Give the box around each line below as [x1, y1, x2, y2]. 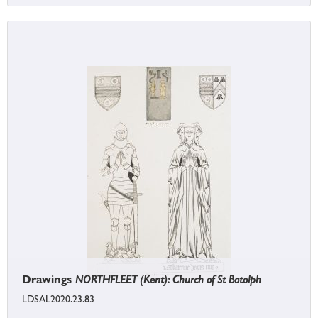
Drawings [22, 273, 75, 287]
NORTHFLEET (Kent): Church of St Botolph [75, 273, 261, 287]
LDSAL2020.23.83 [22, 293, 94, 305]
